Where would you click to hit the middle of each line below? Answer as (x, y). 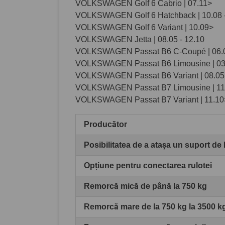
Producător (105, 124)
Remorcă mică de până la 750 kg (145, 186)
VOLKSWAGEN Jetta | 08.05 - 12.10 (140, 39)
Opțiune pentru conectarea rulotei (148, 165)
